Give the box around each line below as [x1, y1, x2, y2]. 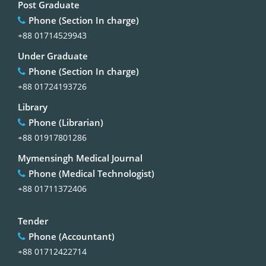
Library [18, 100, 47, 113]
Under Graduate [18, 49, 88, 62]
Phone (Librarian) [28, 116, 103, 128]
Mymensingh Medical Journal [18, 151, 142, 164]
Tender [18, 214, 48, 227]
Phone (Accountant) [28, 230, 115, 242]
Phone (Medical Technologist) [28, 167, 154, 179]
